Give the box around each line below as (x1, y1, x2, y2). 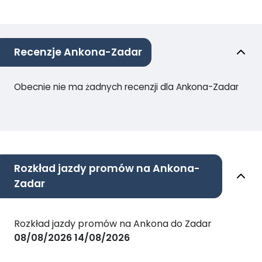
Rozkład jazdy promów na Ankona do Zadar (14, 216, 212, 230)
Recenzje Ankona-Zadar (14, 44, 142, 59)
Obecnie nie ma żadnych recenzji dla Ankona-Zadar (14, 80, 239, 93)
